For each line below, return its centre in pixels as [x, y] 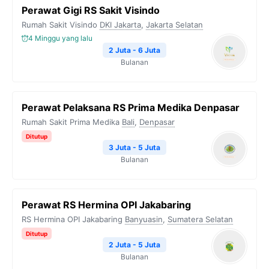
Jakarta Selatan [174, 25]
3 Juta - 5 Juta [134, 147]
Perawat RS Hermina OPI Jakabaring [106, 205]
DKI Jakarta [120, 25]
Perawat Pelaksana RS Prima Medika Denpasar [131, 107]
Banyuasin [144, 219]
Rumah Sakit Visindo [59, 25]
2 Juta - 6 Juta [134, 50]
